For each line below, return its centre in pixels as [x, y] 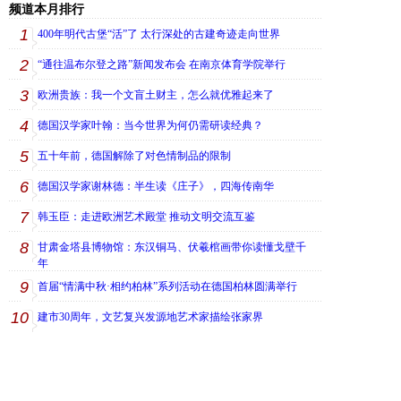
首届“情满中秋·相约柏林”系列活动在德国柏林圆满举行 [167, 286]
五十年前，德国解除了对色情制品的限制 [134, 156]
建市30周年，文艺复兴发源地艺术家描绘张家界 [150, 317]
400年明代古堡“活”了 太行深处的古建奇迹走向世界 [159, 34]
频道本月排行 [47, 9]
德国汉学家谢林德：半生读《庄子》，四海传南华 [156, 186]
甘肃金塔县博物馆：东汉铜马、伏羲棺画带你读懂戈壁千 [172, 247]
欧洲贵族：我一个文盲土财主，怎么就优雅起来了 [156, 95]
